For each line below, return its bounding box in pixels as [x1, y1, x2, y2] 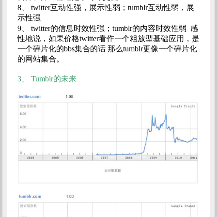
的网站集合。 [17, 54, 66, 63]
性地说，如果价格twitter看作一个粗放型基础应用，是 [17, 34, 200, 43]
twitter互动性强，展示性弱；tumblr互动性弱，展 [31, 3, 194, 12]
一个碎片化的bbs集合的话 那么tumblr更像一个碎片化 [17, 44, 197, 53]
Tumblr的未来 [31, 74, 77, 83]
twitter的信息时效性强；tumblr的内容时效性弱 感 [31, 24, 198, 32]
